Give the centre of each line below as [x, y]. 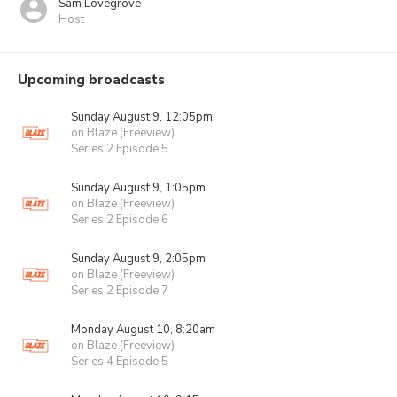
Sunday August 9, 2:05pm [138, 259]
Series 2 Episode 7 [120, 291]
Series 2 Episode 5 [120, 149]
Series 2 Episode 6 [120, 220]
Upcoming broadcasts [91, 80]
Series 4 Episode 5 [120, 362]
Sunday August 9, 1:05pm [138, 188]
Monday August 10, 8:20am [143, 330]
